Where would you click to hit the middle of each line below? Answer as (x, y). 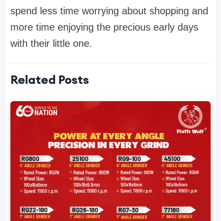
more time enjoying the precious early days (104, 27)
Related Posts (50, 79)
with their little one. (51, 43)
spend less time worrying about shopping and (109, 11)
